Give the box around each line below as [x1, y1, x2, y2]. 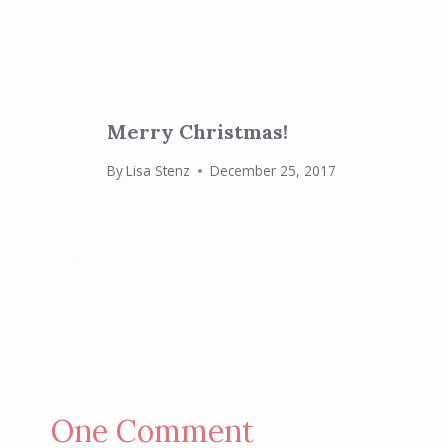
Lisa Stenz [126, 161, 191, 181]
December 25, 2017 [210, 161, 337, 181]
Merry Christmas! [107, 118, 288, 144]
